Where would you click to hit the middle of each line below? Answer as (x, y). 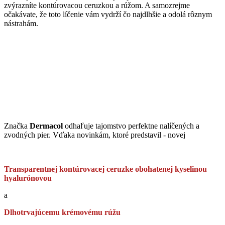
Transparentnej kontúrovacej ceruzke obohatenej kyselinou (105, 169)
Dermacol (47, 126)
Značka (17, 126)
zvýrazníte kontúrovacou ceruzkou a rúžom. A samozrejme (97, 6)
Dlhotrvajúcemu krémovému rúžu (62, 212)
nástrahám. (21, 24)
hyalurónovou (28, 178)
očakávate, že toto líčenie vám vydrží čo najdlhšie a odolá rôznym (108, 15)
